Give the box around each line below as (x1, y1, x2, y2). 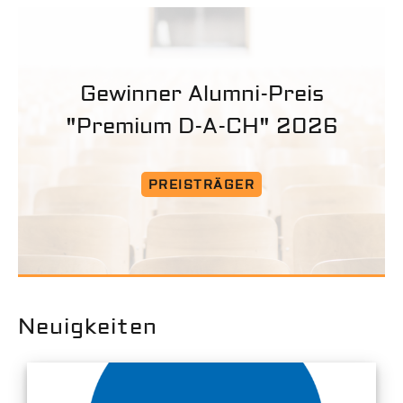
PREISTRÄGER (148, 177, 255, 194)
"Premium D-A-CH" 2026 (65, 113, 338, 140)
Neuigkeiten (18, 313, 157, 340)
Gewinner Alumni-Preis (79, 81, 324, 108)
